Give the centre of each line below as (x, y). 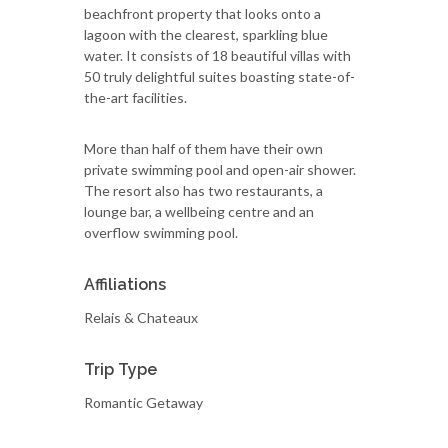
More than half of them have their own (203, 148)
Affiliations (125, 284)
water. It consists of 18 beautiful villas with (217, 55)
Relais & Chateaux (141, 317)
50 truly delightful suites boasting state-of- (219, 76)
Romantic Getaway (143, 402)
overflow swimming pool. (161, 232)
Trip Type (120, 369)
